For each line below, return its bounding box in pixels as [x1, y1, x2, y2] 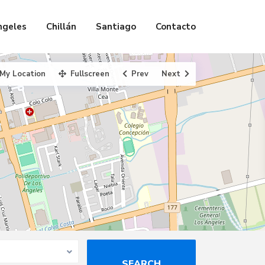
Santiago [96, 21, 136, 33]
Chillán [46, 21, 76, 33]
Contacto [156, 21, 196, 33]
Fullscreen [70, 69, 109, 79]
